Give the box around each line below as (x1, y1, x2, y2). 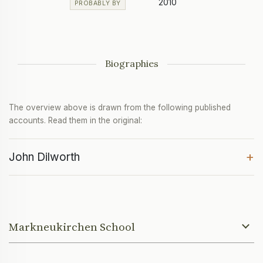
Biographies (104, 58, 159, 70)
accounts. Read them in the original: (9, 116, 142, 126)
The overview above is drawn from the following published (9, 103, 231, 113)
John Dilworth (9, 150, 80, 164)
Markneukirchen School (9, 219, 135, 235)
